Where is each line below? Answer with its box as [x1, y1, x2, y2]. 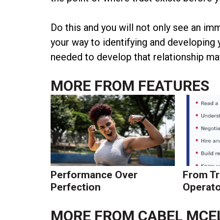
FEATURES [138, 77, 210, 94]
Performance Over [51, 168, 138, 181]
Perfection [51, 181, 101, 193]
